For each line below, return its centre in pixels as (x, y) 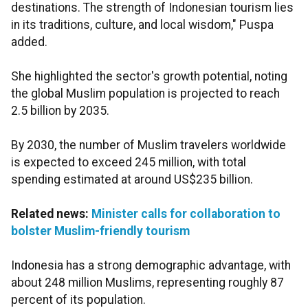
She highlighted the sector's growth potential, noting (149, 77)
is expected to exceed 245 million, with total (129, 163)
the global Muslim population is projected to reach (145, 94)
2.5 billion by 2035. (60, 111)
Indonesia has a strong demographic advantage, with (151, 266)
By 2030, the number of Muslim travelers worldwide (148, 145)
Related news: (51, 214)
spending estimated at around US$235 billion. (132, 180)
